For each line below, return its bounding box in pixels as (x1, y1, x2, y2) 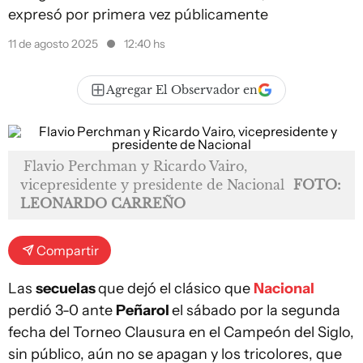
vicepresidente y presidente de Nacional (20, 177, 284, 193)
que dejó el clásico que (98, 280, 254, 297)
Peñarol (116, 301, 172, 319)
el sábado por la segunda (172, 301, 340, 319)
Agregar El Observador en (106, 83, 258, 97)
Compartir (36, 242, 99, 258)
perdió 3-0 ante (8, 301, 116, 319)
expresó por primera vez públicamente (8, 6, 268, 23)
